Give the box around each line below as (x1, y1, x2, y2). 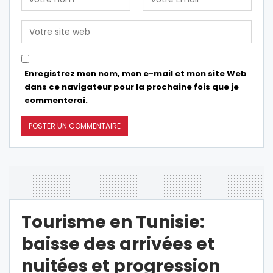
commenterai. (24, 94, 88, 106)
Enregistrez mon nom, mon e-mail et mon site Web (24, 67, 247, 79)
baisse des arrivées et (21, 232, 214, 256)
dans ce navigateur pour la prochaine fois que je (24, 80, 239, 93)
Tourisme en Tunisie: (21, 210, 205, 234)
